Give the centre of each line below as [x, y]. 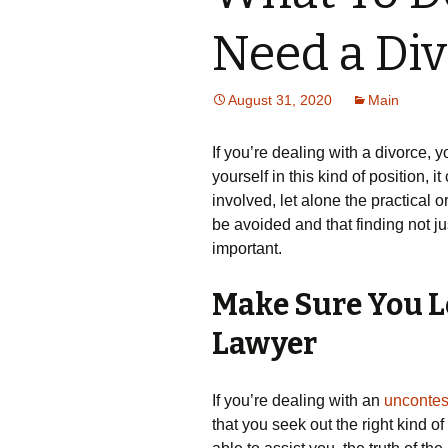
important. [247, 248]
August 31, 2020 [280, 100]
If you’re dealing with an [298, 400]
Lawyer [264, 344]
